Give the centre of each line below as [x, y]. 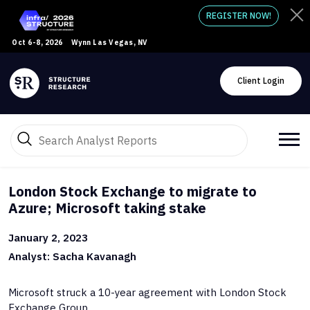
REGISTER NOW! [239, 16]
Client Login [274, 81]
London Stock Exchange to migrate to [133, 191]
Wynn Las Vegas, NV [109, 43]
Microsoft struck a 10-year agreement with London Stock [147, 292]
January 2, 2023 [48, 237]
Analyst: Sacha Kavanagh [72, 256]
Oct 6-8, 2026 [37, 43]
